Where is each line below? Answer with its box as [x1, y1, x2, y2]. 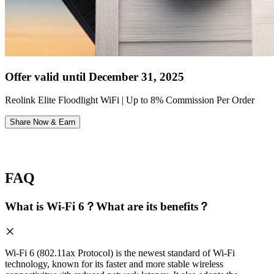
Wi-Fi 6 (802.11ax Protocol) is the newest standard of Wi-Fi [5, 248, 235, 258]
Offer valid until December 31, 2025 [5, 70, 184, 83]
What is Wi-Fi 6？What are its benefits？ [5, 200, 210, 213]
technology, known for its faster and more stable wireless [5, 259, 223, 269]
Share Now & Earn [10, 117, 75, 127]
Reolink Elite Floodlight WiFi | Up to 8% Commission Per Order [5, 95, 254, 106]
